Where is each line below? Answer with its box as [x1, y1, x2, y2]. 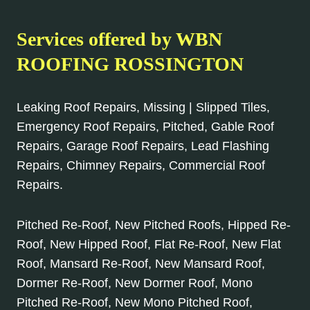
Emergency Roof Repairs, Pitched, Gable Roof [17, 119, 274, 134]
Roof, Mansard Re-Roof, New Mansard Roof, [17, 256, 265, 271]
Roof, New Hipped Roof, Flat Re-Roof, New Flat [17, 237, 281, 251]
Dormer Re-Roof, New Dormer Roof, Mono [17, 275, 253, 290]
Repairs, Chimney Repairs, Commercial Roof [17, 158, 265, 172]
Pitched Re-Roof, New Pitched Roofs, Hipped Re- [17, 217, 291, 232]
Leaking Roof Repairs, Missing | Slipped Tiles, [17, 100, 270, 114]
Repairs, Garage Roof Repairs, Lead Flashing [17, 138, 269, 153]
